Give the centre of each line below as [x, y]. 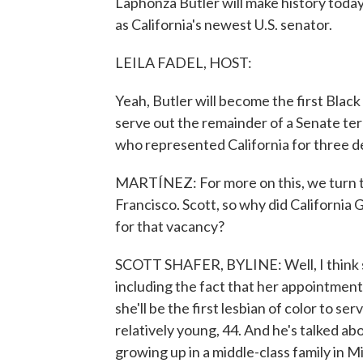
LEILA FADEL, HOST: [184, 62]
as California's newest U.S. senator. [224, 24]
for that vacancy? [170, 226]
